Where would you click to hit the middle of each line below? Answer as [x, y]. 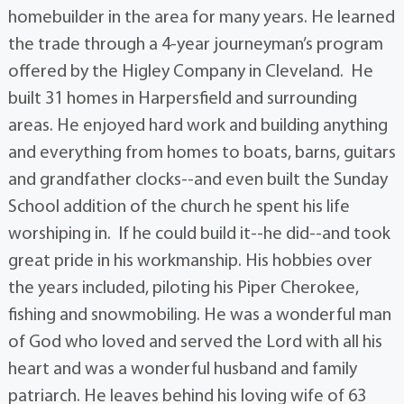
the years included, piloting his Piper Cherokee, [183, 288]
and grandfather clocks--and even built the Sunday [197, 180]
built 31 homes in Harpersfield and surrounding [182, 99]
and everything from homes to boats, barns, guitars [202, 153]
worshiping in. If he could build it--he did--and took [199, 234]
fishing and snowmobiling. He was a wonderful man [199, 315]
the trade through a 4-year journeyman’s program [195, 45]
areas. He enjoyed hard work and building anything [197, 126]
